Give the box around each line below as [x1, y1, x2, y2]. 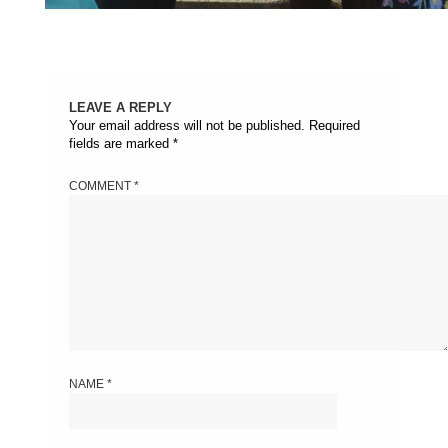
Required [308, 118, 360, 133]
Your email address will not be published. [68, 118, 305, 133]
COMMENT [68, 179, 134, 193]
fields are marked [68, 136, 173, 151]
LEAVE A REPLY [68, 100, 172, 115]
